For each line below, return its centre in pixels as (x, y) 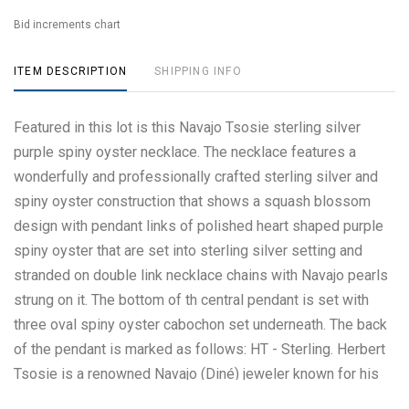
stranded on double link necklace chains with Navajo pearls (201, 275)
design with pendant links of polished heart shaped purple (199, 226)
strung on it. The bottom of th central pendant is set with (191, 300)
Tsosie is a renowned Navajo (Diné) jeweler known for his (196, 374)
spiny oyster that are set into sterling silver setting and (188, 251)
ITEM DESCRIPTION (71, 71)
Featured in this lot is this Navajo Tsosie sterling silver (187, 127)
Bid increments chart (67, 25)
